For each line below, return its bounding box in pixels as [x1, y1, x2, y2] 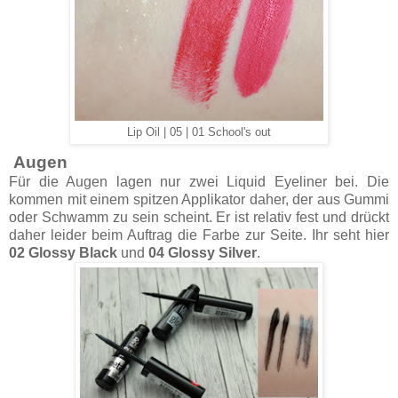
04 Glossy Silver [148, 244, 257, 260]
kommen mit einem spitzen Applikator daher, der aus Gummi [9, 191, 389, 207]
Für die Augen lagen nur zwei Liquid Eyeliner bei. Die [9, 173, 389, 189]
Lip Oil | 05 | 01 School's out [127, 125, 271, 139]
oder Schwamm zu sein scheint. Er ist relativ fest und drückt [9, 209, 389, 225]
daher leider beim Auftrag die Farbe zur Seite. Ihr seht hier [9, 227, 389, 243]
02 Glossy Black [9, 244, 117, 260]
